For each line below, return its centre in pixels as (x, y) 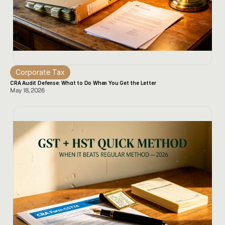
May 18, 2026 (27, 90)
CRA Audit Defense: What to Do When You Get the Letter (83, 83)
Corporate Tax (40, 72)
